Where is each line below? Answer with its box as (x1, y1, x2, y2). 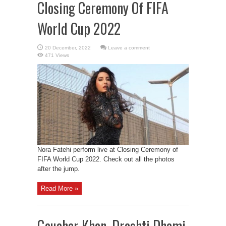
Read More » (41, 185, 78, 192)
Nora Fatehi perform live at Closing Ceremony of (37, 146, 178, 153)
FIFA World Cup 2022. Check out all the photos (37, 155, 175, 163)
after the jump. (37, 165, 80, 173)
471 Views (45, 52, 69, 58)
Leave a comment (108, 45, 150, 50)
